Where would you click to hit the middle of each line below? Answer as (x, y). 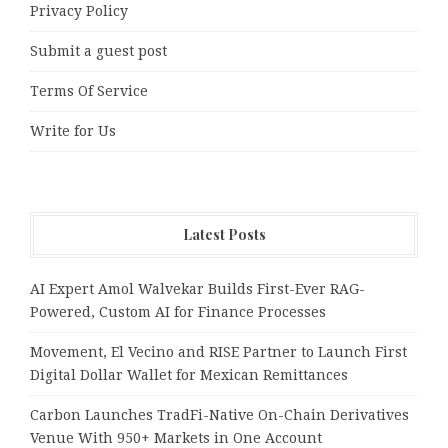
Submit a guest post (98, 51)
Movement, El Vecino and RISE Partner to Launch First (218, 352)
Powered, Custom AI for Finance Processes (178, 312)
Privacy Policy (79, 11)
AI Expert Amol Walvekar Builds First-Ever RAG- (197, 289)
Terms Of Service (89, 91)
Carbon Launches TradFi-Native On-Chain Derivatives (219, 415)
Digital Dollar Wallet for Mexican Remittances (189, 375)
